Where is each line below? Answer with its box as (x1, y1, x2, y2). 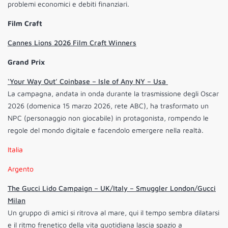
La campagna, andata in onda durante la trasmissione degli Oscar (8, 89, 219, 98)
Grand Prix (8, 58, 45, 67)
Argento (8, 164, 34, 174)
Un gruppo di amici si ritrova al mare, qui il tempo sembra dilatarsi (8, 208, 219, 217)
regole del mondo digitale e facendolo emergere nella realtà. (8, 126, 204, 135)
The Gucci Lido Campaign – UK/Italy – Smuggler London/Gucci (8, 184, 216, 193)
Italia (8, 145, 23, 154)
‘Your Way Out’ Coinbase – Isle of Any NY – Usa (8, 77, 168, 86)
